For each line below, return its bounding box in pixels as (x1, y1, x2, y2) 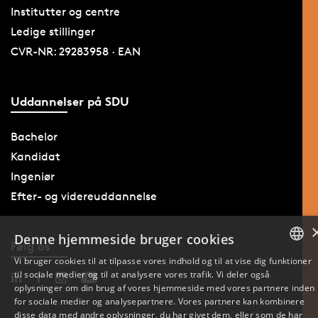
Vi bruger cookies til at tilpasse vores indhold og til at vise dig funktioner (14, 255, 312, 267)
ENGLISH (279, 301, 311, 312)
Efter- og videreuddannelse (10, 189, 157, 203)
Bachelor (10, 129, 57, 143)
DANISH (279, 269, 307, 280)
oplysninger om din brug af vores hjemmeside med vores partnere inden (14, 282, 315, 294)
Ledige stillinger (10, 25, 95, 39)
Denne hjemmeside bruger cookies (14, 231, 235, 248)
